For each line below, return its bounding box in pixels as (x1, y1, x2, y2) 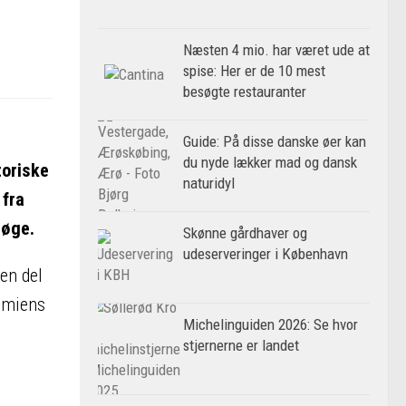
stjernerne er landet (183, 336, 299, 354)
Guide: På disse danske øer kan (183, 132, 366, 150)
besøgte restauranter (183, 82, 306, 101)
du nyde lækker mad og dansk (183, 153, 357, 171)
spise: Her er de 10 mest (183, 62, 325, 80)
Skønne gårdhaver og (183, 224, 307, 242)
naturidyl (183, 174, 235, 192)
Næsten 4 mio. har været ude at (183, 41, 370, 59)
